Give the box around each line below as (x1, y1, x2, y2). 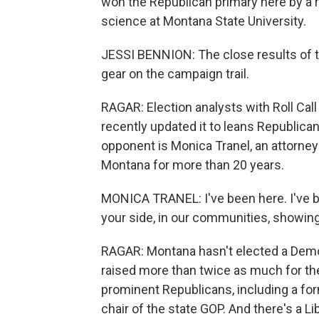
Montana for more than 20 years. (101, 157, 284, 172)
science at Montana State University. (101, 14, 306, 28)
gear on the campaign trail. (101, 66, 249, 81)
